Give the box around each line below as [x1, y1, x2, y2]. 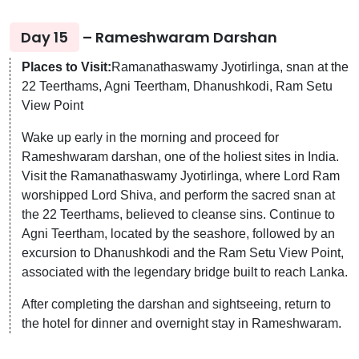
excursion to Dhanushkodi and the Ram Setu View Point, [22, 245, 344, 260]
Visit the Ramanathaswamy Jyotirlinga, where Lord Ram [22, 168, 340, 183]
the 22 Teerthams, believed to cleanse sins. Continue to [22, 207, 335, 221]
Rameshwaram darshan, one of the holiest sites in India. [22, 149, 339, 163]
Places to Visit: [22, 59, 111, 74]
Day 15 [21, 26, 68, 47]
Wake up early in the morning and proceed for [22, 130, 279, 144]
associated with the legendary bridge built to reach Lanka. [22, 264, 348, 279]
